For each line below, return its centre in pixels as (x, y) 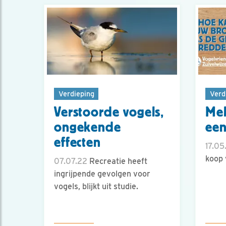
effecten (77, 143)
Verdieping (76, 93)
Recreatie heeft (117, 161)
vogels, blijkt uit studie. (96, 187)
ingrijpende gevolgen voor (102, 174)
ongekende (88, 127)
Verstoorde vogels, (109, 112)
